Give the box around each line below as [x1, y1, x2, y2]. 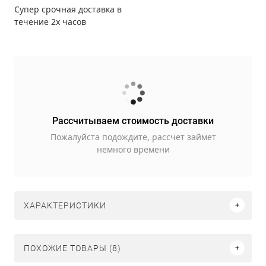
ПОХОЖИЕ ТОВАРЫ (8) [24, 243, 121, 253]
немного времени [96, 143, 170, 155]
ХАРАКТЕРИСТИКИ [24, 200, 106, 210]
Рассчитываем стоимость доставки [52, 115, 214, 126]
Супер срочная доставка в [14, 3, 122, 15]
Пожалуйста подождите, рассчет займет [50, 131, 216, 142]
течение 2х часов [14, 15, 86, 27]
